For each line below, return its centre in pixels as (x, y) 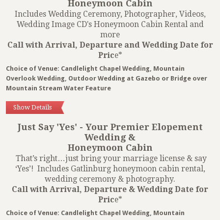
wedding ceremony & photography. (110, 179)
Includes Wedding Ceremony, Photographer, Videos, (110, 14)
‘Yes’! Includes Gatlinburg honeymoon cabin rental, (110, 169)
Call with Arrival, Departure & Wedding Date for (110, 190)
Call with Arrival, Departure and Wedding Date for (110, 45)
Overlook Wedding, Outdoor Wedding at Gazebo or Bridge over (107, 79)
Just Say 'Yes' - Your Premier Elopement (110, 127)
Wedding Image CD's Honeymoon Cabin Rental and (110, 25)
